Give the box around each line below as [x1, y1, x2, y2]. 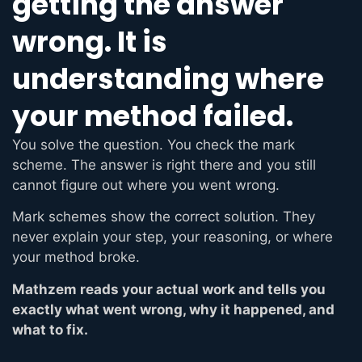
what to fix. [12, 321, 88, 338]
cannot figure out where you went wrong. [12, 176, 280, 193]
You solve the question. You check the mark [12, 136, 295, 153]
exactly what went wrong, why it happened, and [12, 301, 335, 318]
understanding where [12, 58, 324, 99]
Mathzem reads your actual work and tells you [12, 280, 326, 297]
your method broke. [12, 249, 140, 266]
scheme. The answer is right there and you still [12, 156, 316, 173]
